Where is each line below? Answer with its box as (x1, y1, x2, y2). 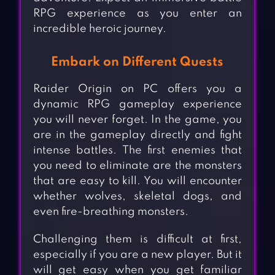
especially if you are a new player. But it (33, 249, 242, 261)
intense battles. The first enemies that (33, 145, 242, 157)
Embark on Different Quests (51, 56, 224, 69)
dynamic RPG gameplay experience (33, 99, 242, 110)
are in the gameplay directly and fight (33, 130, 242, 141)
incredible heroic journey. (33, 23, 166, 35)
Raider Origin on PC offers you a (33, 83, 242, 95)
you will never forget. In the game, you (33, 114, 242, 126)
